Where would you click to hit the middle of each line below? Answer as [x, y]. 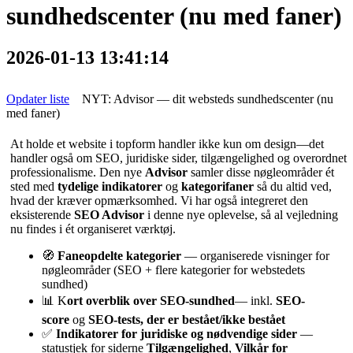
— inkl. [255, 301]
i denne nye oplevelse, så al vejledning [241, 215]
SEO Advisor [109, 215]
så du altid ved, [293, 187]
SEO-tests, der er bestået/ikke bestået [187, 320]
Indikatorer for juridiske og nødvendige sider [176, 334]
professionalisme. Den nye [78, 173]
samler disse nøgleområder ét [261, 173]
